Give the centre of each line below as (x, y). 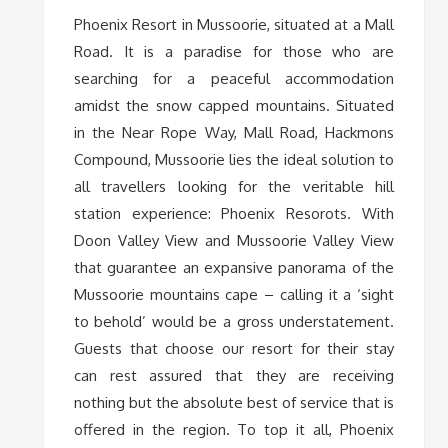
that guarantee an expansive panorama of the (234, 267)
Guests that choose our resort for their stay (234, 348)
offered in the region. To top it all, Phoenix (234, 429)
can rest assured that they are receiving (234, 375)
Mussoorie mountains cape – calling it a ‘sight (234, 294)
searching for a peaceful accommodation (234, 78)
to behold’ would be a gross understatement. (234, 321)
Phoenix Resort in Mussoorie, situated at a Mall (234, 24)
